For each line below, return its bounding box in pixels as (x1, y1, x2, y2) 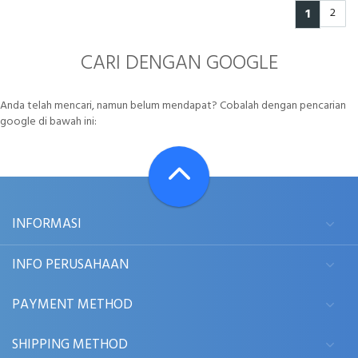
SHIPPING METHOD (12, 334, 128, 356)
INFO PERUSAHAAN (12, 254, 129, 276)
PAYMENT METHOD (12, 294, 133, 316)
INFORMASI (12, 213, 82, 236)
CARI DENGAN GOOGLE (80, 46, 278, 80)
